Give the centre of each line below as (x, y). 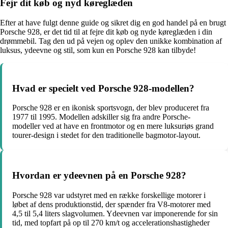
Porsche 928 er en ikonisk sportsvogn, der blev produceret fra (111, 108)
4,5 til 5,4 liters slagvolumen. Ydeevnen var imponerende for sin (115, 213)
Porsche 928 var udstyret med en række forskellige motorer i (109, 195)
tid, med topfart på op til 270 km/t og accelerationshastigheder (111, 222)
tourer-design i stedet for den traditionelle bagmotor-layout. (106, 135)
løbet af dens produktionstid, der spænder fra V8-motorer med (111, 204)
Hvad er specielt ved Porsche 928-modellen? (103, 88)
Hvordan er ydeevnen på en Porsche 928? (99, 176)
